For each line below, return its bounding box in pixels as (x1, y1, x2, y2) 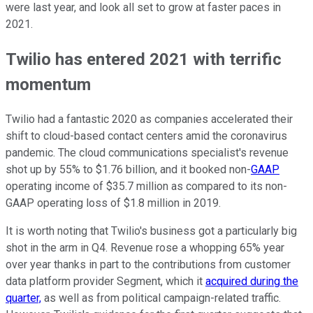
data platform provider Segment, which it (6, 274, 205, 288)
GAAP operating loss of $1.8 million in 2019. (6, 196, 221, 210)
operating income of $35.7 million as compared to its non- (6, 179, 287, 193)
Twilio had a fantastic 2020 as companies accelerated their (6, 112, 293, 126)
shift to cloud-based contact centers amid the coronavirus (6, 129, 287, 143)
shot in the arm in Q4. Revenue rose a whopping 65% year (6, 240, 284, 254)
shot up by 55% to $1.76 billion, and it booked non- (6, 162, 251, 176)
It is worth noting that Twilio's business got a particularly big (6, 224, 297, 238)
